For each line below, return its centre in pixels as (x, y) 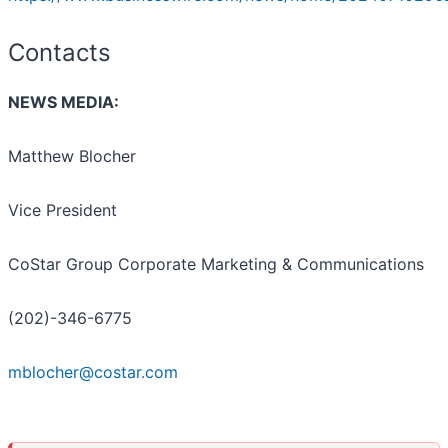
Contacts (59, 52)
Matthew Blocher (72, 155)
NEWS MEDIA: (63, 101)
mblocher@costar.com (93, 371)
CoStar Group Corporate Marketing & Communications (216, 263)
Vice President (62, 209)
